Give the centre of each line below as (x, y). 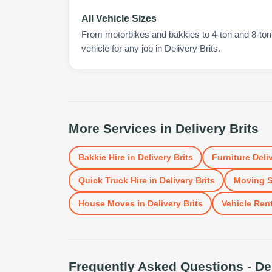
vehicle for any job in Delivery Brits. (151, 49)
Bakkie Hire (101, 157)
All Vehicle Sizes (119, 19)
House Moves (106, 203)
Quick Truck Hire (112, 180)
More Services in (122, 128)
